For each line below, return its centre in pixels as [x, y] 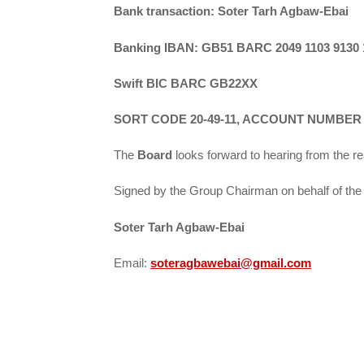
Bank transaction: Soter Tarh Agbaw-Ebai [231, 11]
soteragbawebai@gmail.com [231, 262]
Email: [132, 262]
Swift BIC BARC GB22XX [186, 83]
